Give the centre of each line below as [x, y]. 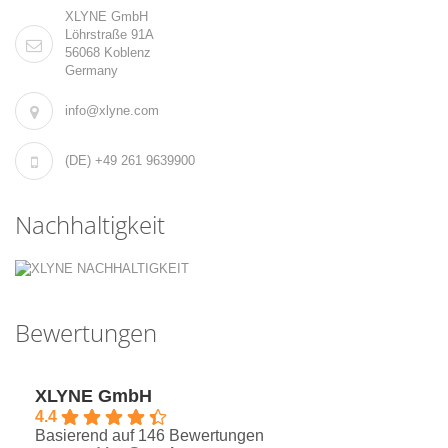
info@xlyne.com [112, 111]
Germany [91, 71]
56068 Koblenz [108, 53]
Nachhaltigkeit [90, 225]
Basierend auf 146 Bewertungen [149, 436]
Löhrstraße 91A [109, 35]
